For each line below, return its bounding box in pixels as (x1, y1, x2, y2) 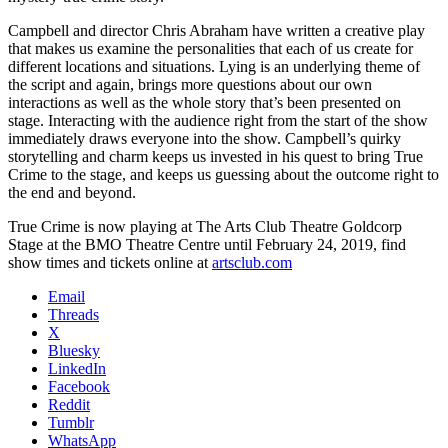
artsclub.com (212, 253, 292, 271)
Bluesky (48, 341, 100, 359)
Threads (48, 305, 99, 323)
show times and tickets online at (8, 253, 212, 271)
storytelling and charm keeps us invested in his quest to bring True (8, 147, 423, 165)
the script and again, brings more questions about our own (8, 75, 372, 93)
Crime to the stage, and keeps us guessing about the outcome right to (8, 165, 439, 183)
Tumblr (48, 413, 94, 431)
